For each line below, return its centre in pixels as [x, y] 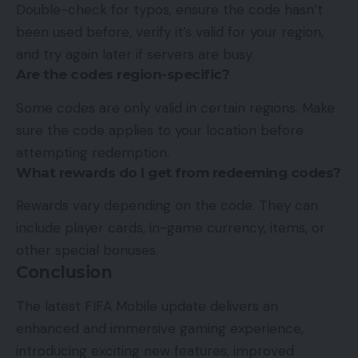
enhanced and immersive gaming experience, [160, 329]
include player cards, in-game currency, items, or [171, 228]
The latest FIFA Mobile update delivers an [147, 306]
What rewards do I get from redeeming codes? [179, 172]
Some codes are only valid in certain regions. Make [175, 107]
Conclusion [64, 272]
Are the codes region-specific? [123, 75]
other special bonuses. [87, 251]
